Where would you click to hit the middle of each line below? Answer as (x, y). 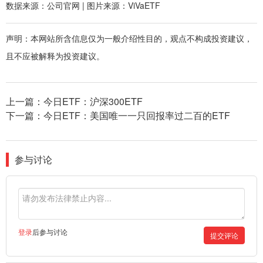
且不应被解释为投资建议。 (55, 56)
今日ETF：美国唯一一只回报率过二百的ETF (137, 116)
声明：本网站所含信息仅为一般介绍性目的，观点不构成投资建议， (129, 38)
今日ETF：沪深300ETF (93, 102)
